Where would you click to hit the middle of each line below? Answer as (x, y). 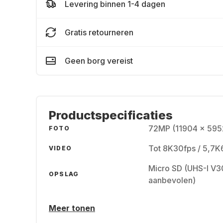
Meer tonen (72, 208)
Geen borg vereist (99, 61)
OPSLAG (64, 174)
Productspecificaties (111, 115)
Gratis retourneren (99, 32)
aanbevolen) (172, 180)
